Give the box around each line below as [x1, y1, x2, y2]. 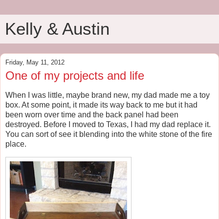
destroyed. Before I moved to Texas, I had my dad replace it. [5, 120, 211, 129]
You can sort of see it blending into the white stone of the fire [5, 130, 212, 138]
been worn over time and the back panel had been [5, 110, 178, 119]
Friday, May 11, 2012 [5, 59, 65, 66]
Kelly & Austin [5, 20, 109, 38]
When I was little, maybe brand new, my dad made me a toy [5, 90, 210, 99]
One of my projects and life [5, 69, 144, 82]
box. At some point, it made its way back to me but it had [5, 100, 197, 109]
